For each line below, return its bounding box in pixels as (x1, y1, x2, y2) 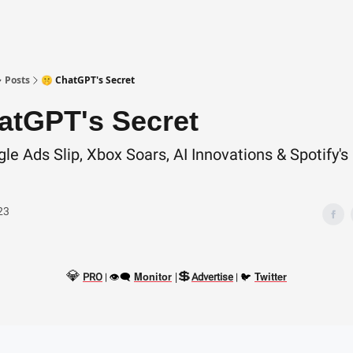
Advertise (191, 271, 233, 283)
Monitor (134, 269, 172, 284)
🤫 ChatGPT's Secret (41, 73, 135, 87)
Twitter (255, 269, 287, 284)
